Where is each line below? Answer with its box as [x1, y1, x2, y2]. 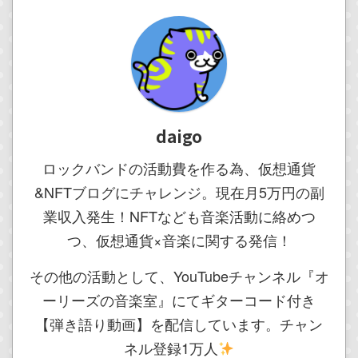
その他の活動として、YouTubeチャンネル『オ [29, 265, 329, 286]
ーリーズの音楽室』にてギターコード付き [42, 289, 316, 310]
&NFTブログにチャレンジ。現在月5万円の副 [34, 181, 324, 202]
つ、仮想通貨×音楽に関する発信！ [66, 229, 292, 250]
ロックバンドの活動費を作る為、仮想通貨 [42, 157, 316, 178]
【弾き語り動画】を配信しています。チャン [35, 313, 323, 334]
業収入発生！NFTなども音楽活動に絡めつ [42, 205, 316, 226]
